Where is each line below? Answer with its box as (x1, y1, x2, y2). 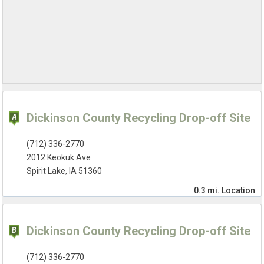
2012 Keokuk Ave (27, 153, 91, 163)
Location (221, 186, 255, 196)
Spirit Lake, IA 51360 (27, 166, 103, 176)
